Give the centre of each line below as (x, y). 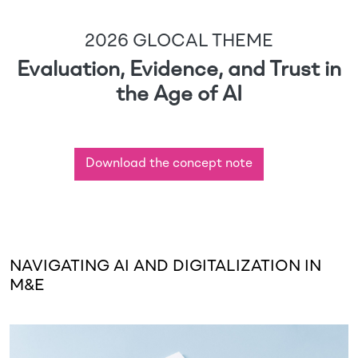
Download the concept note (169, 164)
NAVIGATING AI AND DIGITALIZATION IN (165, 267)
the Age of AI (179, 95)
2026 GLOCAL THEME (179, 42)
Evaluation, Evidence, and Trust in (179, 70)
